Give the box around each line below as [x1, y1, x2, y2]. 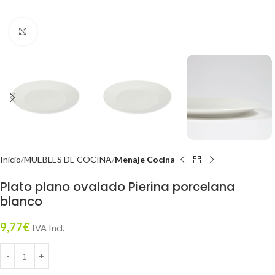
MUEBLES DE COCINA [24, 154, 112, 165]
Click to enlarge [36, 26, 95, 36]
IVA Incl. [32, 223, 64, 233]
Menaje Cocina [115, 154, 175, 165]
